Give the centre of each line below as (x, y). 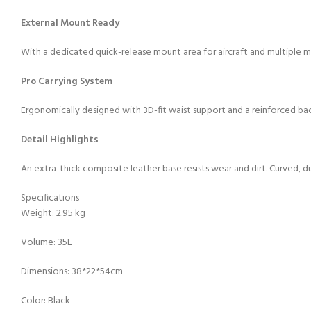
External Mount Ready (70, 24)
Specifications (50, 199)
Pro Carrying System (67, 82)
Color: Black (45, 301)
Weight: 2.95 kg (53, 214)
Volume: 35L (46, 243)
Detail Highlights (60, 140)
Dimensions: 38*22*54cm (72, 272)
